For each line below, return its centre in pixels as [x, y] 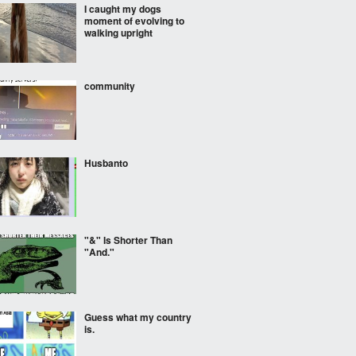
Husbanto [106, 163]
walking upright [118, 33]
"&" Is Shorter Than [128, 240]
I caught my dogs [123, 9]
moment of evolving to [134, 21]
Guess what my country [138, 317]
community [110, 86]
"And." [99, 252]
